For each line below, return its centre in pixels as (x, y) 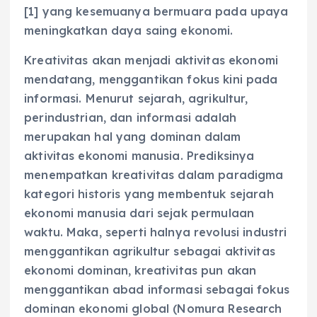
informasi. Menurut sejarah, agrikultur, (136, 98)
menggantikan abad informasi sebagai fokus (157, 289)
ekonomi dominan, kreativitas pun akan (140, 270)
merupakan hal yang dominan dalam (133, 136)
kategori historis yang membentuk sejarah (149, 194)
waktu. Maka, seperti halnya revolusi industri (156, 232)
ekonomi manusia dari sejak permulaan (139, 213)
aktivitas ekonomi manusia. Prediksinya (139, 155)
